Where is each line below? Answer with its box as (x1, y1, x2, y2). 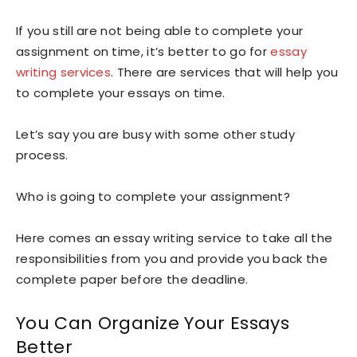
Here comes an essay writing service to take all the (16, 229, 333, 246)
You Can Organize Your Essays (16, 311, 289, 335)
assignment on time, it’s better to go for (16, 43, 271, 60)
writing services (16, 64, 112, 80)
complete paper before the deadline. (16, 271, 249, 288)
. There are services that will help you (111, 64, 339, 80)
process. (16, 147, 69, 163)
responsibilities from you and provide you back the (16, 250, 328, 267)
